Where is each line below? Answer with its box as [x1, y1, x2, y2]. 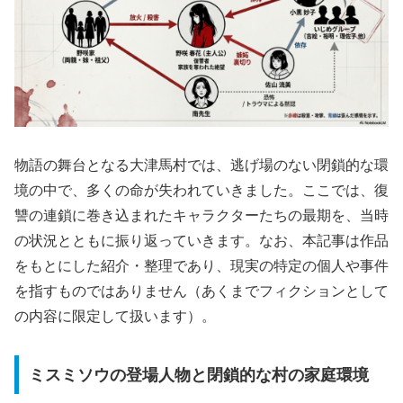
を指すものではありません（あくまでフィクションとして [14, 283, 389, 300]
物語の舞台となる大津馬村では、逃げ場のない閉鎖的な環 [14, 157, 389, 174]
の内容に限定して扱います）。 [14, 309, 216, 325]
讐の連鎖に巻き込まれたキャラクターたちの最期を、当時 [14, 208, 389, 224]
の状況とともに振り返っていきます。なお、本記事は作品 [14, 233, 389, 249]
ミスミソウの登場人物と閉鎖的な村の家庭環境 [28, 365, 369, 384]
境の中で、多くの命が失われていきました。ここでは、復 [14, 183, 389, 199]
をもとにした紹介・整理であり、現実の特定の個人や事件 [14, 258, 389, 274]
